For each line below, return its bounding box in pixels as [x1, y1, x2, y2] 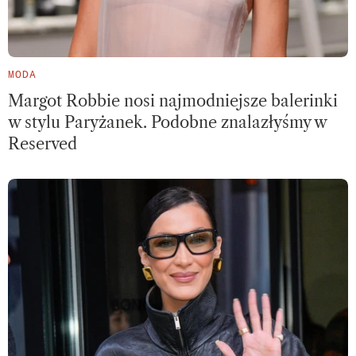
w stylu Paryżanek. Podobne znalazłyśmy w [8, 112, 327, 132]
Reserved [8, 133, 77, 153]
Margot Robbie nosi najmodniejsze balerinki [8, 91, 338, 110]
